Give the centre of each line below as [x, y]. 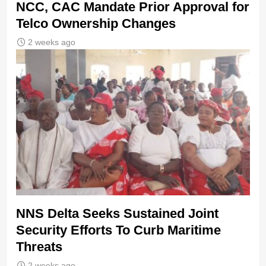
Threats [39, 247]
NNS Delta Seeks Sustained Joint [117, 214]
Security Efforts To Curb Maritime [118, 230]
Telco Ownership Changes [96, 23]
